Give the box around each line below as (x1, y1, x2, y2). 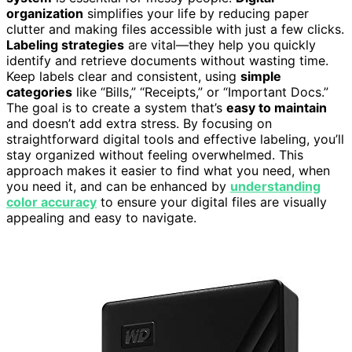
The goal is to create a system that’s (6, 100, 226, 116)
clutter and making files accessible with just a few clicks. (6, 21, 344, 38)
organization (6, 5, 83, 22)
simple (240, 68, 281, 85)
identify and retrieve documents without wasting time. (6, 53, 328, 69)
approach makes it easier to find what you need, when (6, 163, 330, 179)
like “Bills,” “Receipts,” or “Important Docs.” (72, 84, 328, 101)
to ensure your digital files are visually (97, 194, 327, 211)
